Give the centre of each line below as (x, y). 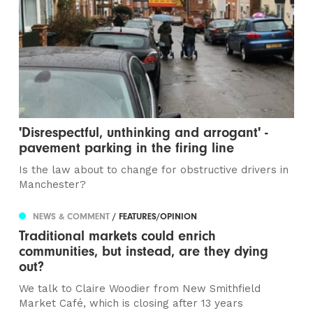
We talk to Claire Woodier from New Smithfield (140, 289)
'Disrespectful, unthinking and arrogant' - (144, 133)
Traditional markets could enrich (118, 236)
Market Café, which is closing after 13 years (131, 304)
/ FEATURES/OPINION (155, 217)
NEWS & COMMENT (73, 217)
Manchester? (53, 185)
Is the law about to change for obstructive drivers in (154, 170)
